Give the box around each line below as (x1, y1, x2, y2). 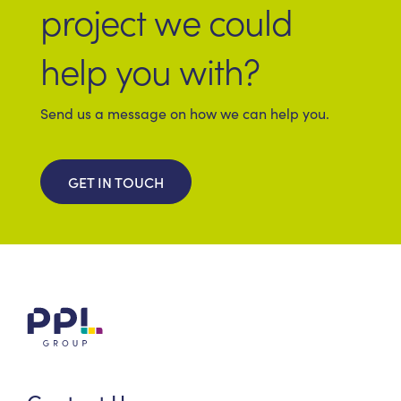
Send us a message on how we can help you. (40, 104, 329, 124)
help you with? (40, 45, 260, 96)
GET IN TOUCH (68, 172, 164, 192)
